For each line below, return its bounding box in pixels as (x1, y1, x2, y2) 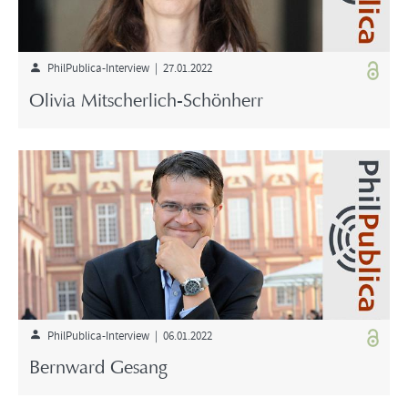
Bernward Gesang (29, 360, 167, 379)
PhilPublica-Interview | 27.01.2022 (41, 59, 212, 76)
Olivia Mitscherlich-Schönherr (29, 92, 263, 111)
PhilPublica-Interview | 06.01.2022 (41, 326, 212, 343)
